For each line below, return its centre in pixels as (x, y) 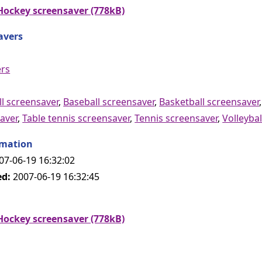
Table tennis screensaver (76, 118)
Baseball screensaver (109, 101)
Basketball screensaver (209, 101)
